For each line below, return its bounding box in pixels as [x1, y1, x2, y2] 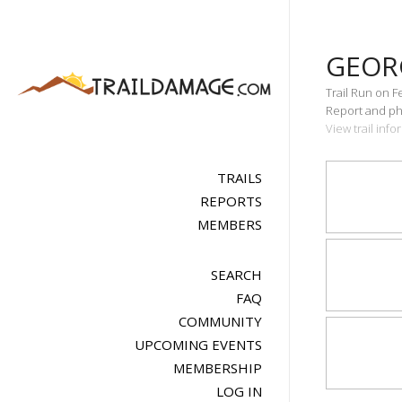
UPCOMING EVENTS [134, 336, 262, 354]
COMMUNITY [178, 312, 262, 330]
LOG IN [215, 382, 262, 400]
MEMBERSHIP [172, 359, 262, 377]
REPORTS [199, 192, 262, 210]
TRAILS [216, 169, 262, 187]
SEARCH [210, 266, 262, 284]
